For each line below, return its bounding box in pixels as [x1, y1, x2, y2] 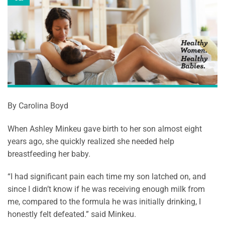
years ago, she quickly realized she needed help [8, 136, 174, 146]
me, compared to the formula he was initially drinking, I [8, 197, 201, 207]
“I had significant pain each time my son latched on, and [8, 172, 206, 182]
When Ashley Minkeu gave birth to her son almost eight [8, 124, 202, 134]
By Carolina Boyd [8, 100, 68, 110]
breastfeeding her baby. [8, 149, 90, 159]
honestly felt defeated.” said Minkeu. [8, 209, 136, 219]
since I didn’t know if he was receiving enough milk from [8, 184, 205, 194]
